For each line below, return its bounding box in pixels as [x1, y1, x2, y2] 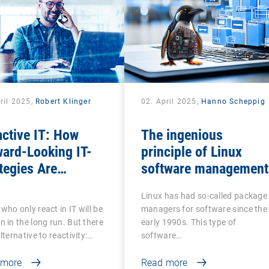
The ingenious [141, 126, 223, 144]
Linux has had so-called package [141, 190, 268, 201]
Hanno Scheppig [201, 97, 265, 106]
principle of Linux [141, 143, 242, 160]
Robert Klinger [35, 97, 91, 106]
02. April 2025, [141, 97, 201, 106]
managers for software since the [141, 204, 268, 214]
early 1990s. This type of [141, 217, 237, 227]
